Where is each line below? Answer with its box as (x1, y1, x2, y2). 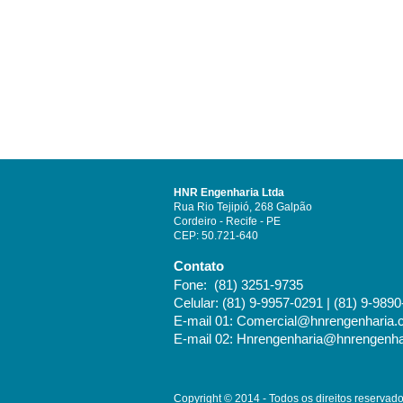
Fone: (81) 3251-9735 (174, 277, 303, 292)
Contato (174, 258, 224, 273)
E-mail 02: (174, 331, 237, 346)
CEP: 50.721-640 (174, 229, 258, 242)
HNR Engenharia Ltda (174, 186, 284, 199)
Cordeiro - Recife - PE (174, 215, 281, 228)
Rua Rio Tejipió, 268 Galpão (174, 201, 312, 213)
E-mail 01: (174, 313, 237, 328)
